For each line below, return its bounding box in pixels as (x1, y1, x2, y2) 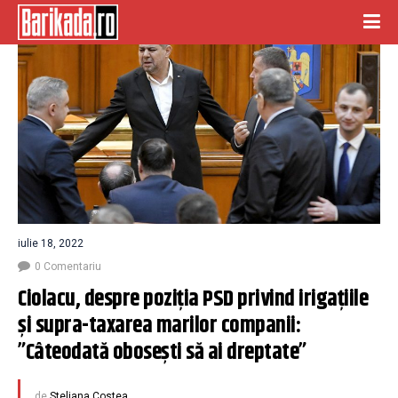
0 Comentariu (35, 260, 101, 274)
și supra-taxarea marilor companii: (18, 309, 300, 344)
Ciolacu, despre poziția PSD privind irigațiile (18, 283, 368, 317)
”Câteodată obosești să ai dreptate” (18, 336, 306, 370)
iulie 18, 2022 (18, 237, 84, 251)
